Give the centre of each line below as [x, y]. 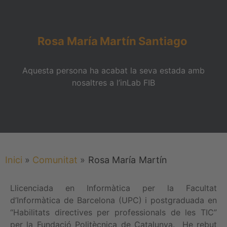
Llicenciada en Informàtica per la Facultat [113, 188]
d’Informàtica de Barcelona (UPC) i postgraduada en [113, 200]
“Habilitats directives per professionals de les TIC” [113, 212]
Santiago [163, 41]
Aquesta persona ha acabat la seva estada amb [113, 70]
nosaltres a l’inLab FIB [113, 82]
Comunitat [55, 160]
